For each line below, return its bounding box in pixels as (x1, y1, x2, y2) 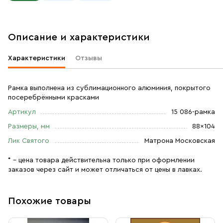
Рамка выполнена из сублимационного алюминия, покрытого (8, 85, 211, 92)
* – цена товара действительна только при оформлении (8, 157, 195, 164)
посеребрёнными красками (8, 94, 99, 101)
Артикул (8, 109, 36, 115)
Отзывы (75, 55, 102, 62)
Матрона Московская (144, 137, 215, 144)
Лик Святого (8, 137, 49, 144)
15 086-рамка (171, 109, 215, 115)
